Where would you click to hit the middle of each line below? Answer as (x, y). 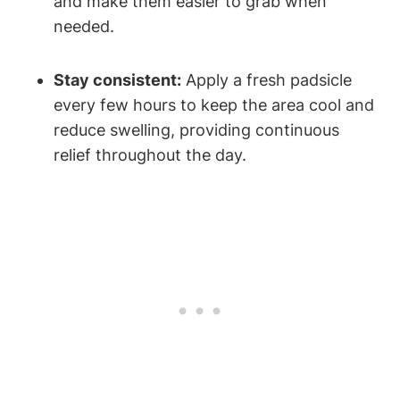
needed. (84, 27)
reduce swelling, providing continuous (196, 130)
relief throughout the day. (150, 155)
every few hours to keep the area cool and (214, 105)
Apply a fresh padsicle (267, 80)
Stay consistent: (117, 80)
